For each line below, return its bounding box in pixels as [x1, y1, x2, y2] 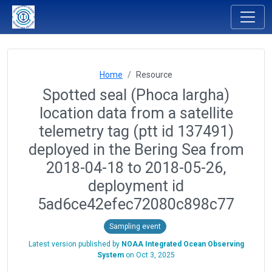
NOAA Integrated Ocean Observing [121, 239, 244, 248]
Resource [136, 70, 172, 80]
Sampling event [109, 222, 161, 231]
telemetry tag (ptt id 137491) [38, 123, 234, 140]
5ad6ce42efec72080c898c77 [38, 195, 234, 213]
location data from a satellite [39, 104, 233, 122]
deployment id [88, 177, 184, 195]
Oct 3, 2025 [136, 250, 175, 259]
